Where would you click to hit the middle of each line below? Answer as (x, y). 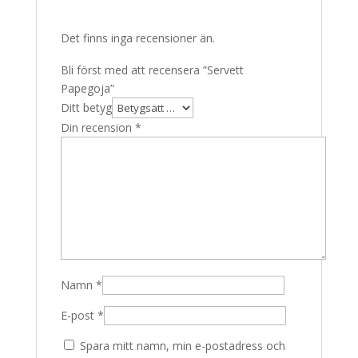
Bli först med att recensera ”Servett (152, 70)
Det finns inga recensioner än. (137, 38)
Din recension (97, 127)
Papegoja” (87, 88)
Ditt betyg (86, 107)
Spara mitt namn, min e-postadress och (182, 346)
